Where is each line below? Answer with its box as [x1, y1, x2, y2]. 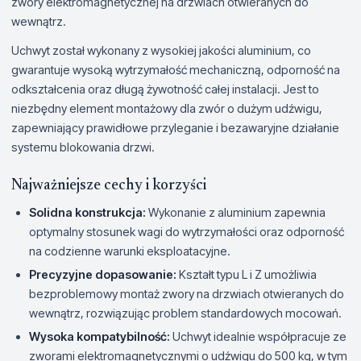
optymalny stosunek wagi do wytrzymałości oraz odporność [29, 224, 344, 239]
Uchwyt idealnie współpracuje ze [170, 329, 346, 343]
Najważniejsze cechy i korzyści [11, 177, 206, 193]
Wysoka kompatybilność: [29, 329, 170, 343]
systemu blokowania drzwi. [11, 139, 155, 154]
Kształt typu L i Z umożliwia [176, 267, 317, 281]
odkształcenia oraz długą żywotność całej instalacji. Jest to [11, 81, 319, 96]
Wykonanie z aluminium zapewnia [146, 205, 326, 219]
